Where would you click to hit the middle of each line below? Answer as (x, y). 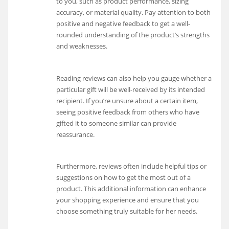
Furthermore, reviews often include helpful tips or (132, 166)
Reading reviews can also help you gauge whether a (134, 78)
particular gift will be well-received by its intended (131, 89)
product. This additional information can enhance (131, 189)
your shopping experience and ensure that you (128, 200)
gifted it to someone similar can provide (117, 123)
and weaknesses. (82, 46)
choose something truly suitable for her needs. (127, 211)
